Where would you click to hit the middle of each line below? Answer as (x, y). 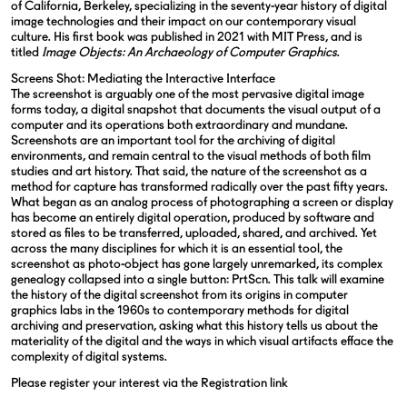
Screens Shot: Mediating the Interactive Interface (143, 79)
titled (26, 52)
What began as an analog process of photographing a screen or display (202, 202)
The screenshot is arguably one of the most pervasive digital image (188, 94)
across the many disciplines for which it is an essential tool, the (177, 248)
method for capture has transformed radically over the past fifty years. (199, 187)
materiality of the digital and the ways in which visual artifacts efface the (202, 341)
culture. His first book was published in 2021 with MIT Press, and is (187, 37)
